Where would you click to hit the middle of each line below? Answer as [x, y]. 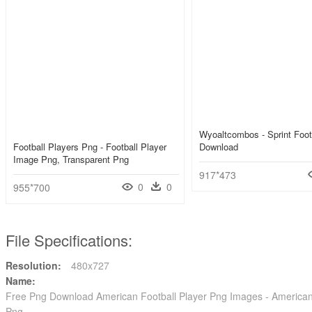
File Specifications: [69, 240]
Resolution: [33, 266]
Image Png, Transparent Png [71, 159]
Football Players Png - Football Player [90, 147]
